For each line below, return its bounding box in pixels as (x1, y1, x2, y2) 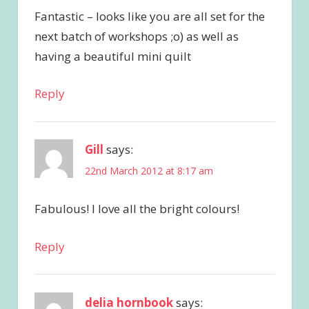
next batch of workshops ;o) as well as (34, 28, 239, 44)
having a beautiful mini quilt (34, 48, 191, 64)
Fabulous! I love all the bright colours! (34, 201, 239, 217)
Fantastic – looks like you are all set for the (34, 8, 265, 24)
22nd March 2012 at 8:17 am (84, 163, 213, 177)
